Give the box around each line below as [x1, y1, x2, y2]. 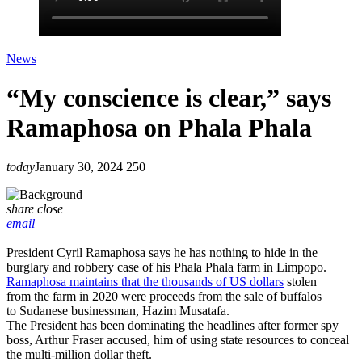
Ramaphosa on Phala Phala [6, 113, 312, 143]
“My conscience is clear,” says [6, 83, 331, 113]
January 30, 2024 [35, 160, 123, 175]
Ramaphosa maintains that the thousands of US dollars [6, 275, 284, 289]
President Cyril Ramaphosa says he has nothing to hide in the [6, 246, 318, 260]
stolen [284, 275, 317, 289]
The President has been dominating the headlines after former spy [6, 318, 339, 333]
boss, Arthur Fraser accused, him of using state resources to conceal [6, 333, 349, 347]
